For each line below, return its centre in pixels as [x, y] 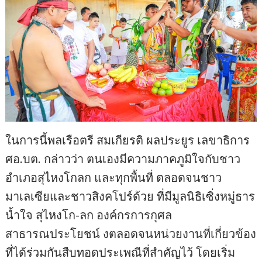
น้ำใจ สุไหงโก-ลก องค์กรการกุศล [89, 215]
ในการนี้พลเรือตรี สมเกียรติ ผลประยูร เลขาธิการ [128, 140]
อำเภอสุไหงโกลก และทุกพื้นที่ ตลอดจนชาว [114, 178]
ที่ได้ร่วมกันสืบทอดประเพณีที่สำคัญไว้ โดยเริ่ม [120, 253]
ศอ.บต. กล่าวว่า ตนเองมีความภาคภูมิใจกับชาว [123, 159]
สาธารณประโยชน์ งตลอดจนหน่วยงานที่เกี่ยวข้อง [131, 234]
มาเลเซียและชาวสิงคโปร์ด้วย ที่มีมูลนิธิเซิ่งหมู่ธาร [130, 196]
